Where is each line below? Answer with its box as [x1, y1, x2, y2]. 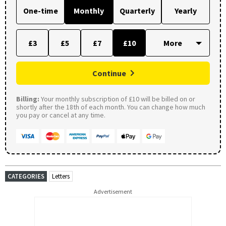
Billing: [16, 94, 39, 103]
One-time [23, 5, 58, 16]
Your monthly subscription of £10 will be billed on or [39, 94, 195, 103]
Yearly [175, 5, 197, 16]
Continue [92, 68, 126, 78]
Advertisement [94, 187, 132, 195]
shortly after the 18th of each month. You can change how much [16, 102, 205, 111]
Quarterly [120, 5, 155, 16]
